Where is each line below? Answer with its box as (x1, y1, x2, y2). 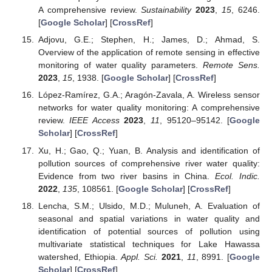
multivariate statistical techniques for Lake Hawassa (38, 239, 260, 249)
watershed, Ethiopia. (38, 251, 121, 262)
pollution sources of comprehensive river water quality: (38, 158, 260, 168)
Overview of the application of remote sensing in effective (38, 47, 260, 58)
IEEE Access (69, 115, 120, 126)
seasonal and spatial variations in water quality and (38, 213, 260, 223)
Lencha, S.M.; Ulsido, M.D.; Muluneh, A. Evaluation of (38, 200, 260, 211)
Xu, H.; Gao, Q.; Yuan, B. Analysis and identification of (38, 145, 260, 155)
